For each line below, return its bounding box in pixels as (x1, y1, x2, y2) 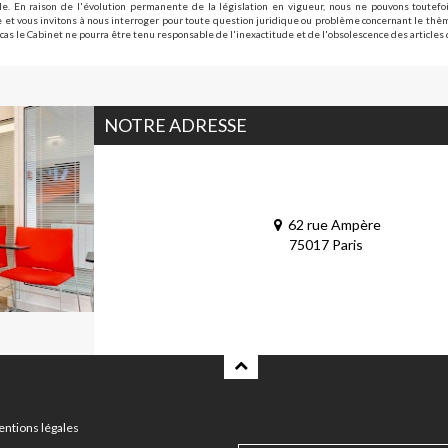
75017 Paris (288, 236, 363, 253)
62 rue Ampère (281, 216, 381, 233)
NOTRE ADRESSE (103, 114, 247, 136)
